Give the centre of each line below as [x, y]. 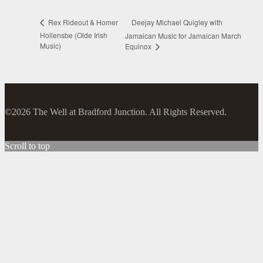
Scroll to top [27, 146]
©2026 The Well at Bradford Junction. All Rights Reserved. [116, 112]
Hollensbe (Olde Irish [74, 35]
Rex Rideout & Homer [82, 22]
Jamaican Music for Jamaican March [183, 35]
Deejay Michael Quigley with [177, 22]
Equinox [139, 46]
